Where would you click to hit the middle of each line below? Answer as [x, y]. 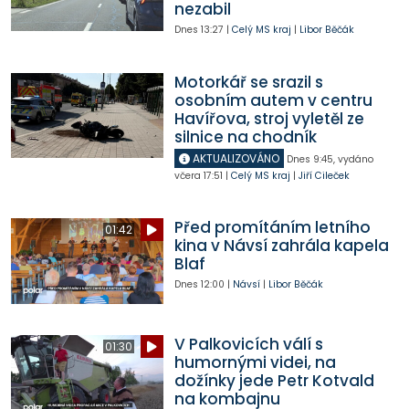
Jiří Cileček [324, 175]
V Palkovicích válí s [248, 345]
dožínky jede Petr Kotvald [274, 381]
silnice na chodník [245, 136]
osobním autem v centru [273, 100]
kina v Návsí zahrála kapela [281, 246]
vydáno [355, 159]
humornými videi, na [255, 363]
